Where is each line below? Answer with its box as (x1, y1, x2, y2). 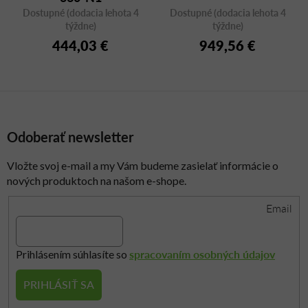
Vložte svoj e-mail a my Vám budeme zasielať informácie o (7, 159, 278, 173)
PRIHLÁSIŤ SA (23, 276, 94, 293)
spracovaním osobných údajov (129, 245, 275, 262)
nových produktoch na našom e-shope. (7, 174, 186, 188)
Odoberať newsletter (7, 127, 133, 147)
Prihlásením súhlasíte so (16, 247, 129, 261)
